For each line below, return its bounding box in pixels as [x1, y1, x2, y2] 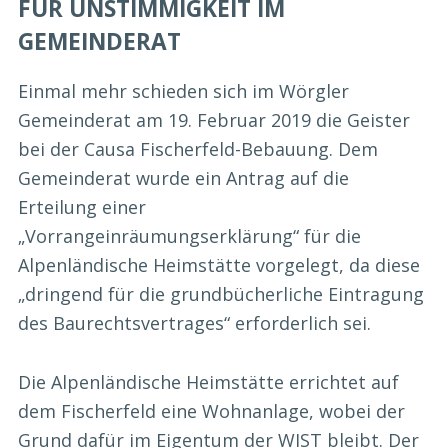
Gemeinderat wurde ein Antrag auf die [18, 166, 349, 191]
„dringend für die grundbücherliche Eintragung [18, 282, 424, 307]
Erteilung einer [18, 195, 146, 220]
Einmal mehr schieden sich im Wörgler [18, 79, 349, 104]
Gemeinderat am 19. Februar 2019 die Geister [18, 108, 410, 133]
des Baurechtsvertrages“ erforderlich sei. [18, 311, 371, 336]
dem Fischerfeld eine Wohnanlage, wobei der [18, 398, 405, 423]
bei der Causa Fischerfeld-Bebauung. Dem [18, 137, 378, 162]
